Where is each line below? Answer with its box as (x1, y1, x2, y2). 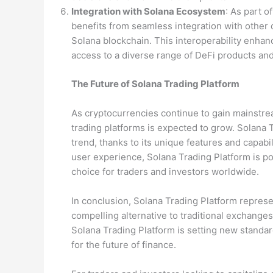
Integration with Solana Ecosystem (71, 5, 225, 18)
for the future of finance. (71, 238, 176, 250)
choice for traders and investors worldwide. (71, 165, 259, 177)
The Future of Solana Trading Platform (71, 77, 239, 90)
